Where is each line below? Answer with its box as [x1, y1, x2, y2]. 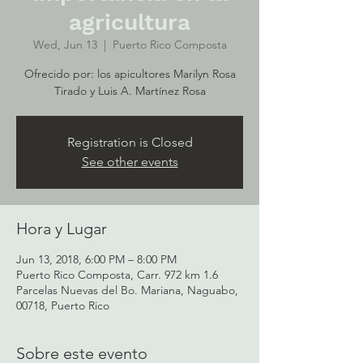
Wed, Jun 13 [32, 37, 97, 52]
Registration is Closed [66, 135, 193, 150]
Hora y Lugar [16, 219, 107, 238]
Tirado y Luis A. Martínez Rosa [53, 83, 206, 98]
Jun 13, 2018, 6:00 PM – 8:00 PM [16, 252, 177, 267]
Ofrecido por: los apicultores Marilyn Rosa [23, 66, 236, 81]
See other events [81, 154, 178, 169]
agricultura [69, 9, 190, 36]
